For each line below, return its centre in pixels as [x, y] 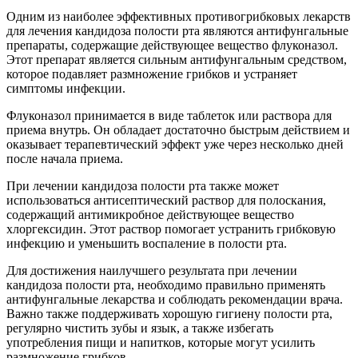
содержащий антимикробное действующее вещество [150, 215]
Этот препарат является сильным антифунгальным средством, [177, 60]
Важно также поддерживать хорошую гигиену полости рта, [169, 314]
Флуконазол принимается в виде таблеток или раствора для [169, 116]
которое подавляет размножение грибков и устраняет [152, 74]
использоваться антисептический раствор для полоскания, [166, 201]
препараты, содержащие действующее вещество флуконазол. [172, 46]
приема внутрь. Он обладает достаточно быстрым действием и [178, 130]
